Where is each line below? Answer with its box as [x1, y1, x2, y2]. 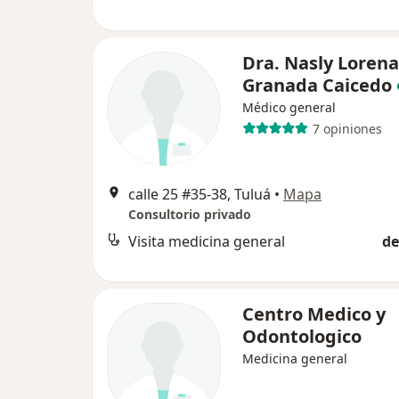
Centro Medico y [242, 302, 386, 326]
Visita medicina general [128, 232, 285, 251]
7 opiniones [312, 119, 382, 137]
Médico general [242, 99, 336, 116]
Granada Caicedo [242, 73, 392, 97]
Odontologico [242, 324, 362, 348]
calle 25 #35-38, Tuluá [128, 184, 271, 204]
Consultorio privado [128, 206, 251, 223]
